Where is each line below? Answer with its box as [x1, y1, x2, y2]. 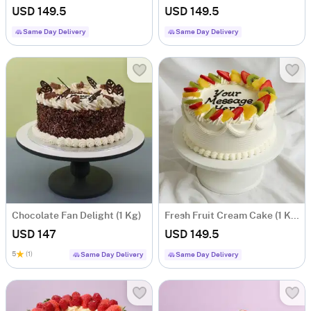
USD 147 [12, 229, 56, 241]
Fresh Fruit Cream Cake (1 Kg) [291, 211, 299, 221]
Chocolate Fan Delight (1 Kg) [12, 211, 142, 221]
